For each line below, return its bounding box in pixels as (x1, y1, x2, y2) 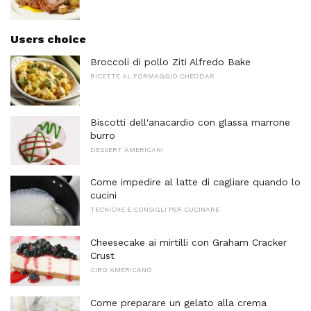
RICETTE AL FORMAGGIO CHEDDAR (90, 72, 215, 81)
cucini (90, 190, 117, 201)
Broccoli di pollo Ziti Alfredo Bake (90, 56, 251, 68)
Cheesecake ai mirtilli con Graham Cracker (90, 237, 287, 249)
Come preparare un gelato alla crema (90, 296, 267, 308)
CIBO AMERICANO (90, 266, 152, 274)
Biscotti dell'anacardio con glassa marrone (90, 116, 290, 128)
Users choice (10, 33, 86, 47)
